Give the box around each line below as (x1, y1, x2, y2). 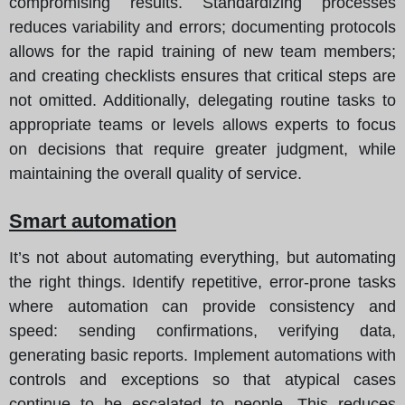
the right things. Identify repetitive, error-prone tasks (9, 272, 396, 291)
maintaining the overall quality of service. (9, 164, 302, 183)
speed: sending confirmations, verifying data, (9, 321, 396, 340)
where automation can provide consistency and (9, 297, 396, 316)
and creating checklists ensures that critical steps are (9, 66, 396, 85)
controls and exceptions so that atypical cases (9, 370, 396, 389)
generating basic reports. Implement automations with (9, 345, 396, 364)
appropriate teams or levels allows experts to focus (9, 115, 396, 134)
